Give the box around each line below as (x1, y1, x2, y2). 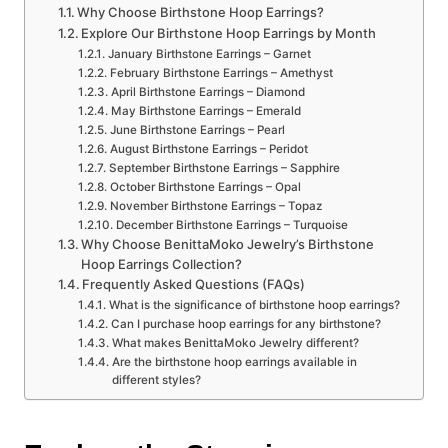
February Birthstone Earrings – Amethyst (109, 66, 333, 81)
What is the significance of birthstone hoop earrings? (108, 298, 400, 313)
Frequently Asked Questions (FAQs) (82, 276, 306, 293)
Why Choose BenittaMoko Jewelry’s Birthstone (81, 236, 375, 253)
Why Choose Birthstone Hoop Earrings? (77, 4, 325, 21)
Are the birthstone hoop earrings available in (111, 355, 357, 370)
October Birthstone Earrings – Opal (109, 180, 301, 195)
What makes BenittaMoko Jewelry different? (111, 336, 359, 351)
